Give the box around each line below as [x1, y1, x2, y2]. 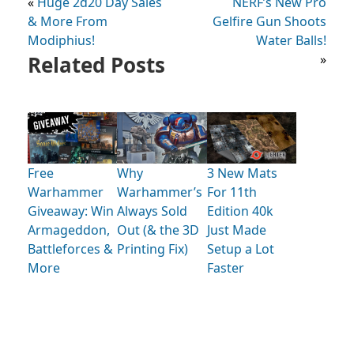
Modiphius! [28, 31, 95, 49]
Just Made [206, 220, 266, 239]
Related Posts [28, 50, 165, 79]
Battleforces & [28, 239, 113, 258]
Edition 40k [206, 201, 273, 220]
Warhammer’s [117, 183, 203, 201]
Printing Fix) [117, 239, 189, 258]
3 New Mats [206, 164, 277, 182]
